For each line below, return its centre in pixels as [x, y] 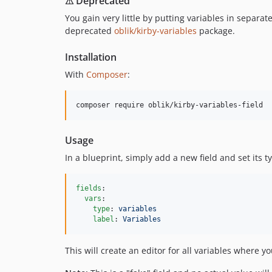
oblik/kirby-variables [155, 31]
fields [89, 188]
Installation [91, 57]
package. [216, 31]
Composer [107, 74]
